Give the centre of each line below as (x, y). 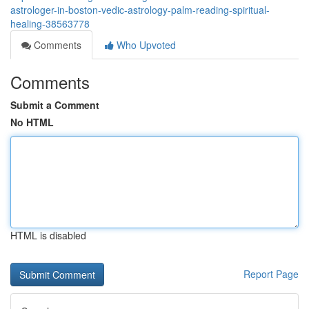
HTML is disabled (48, 235)
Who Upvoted (145, 45)
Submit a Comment (55, 105)
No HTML (32, 122)
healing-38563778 (50, 23)
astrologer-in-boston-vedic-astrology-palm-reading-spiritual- (140, 10)
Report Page (271, 274)
